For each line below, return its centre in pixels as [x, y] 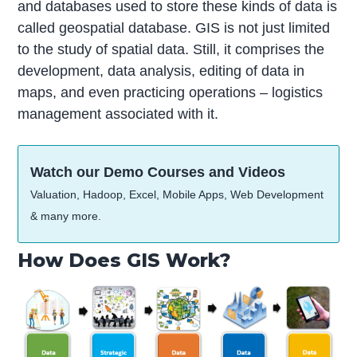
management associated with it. [118, 114]
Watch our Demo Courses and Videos [158, 172]
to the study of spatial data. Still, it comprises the [171, 49]
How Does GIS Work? [125, 260]
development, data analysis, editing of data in [161, 71]
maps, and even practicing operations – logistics [171, 92]
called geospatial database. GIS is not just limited [174, 27]
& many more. [66, 216]
